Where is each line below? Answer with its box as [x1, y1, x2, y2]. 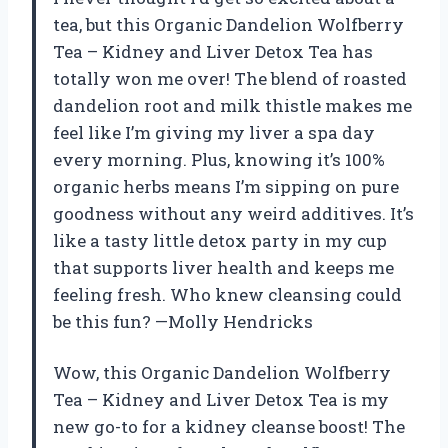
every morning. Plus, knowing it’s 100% [53, 147, 385, 171]
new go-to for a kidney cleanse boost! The [53, 414, 405, 438]
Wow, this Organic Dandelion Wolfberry [53, 360, 391, 384]
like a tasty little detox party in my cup [53, 228, 387, 252]
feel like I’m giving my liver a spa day [53, 120, 375, 144]
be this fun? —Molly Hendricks [53, 309, 313, 333]
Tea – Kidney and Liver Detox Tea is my [53, 387, 389, 411]
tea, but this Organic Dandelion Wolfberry [53, 12, 404, 36]
